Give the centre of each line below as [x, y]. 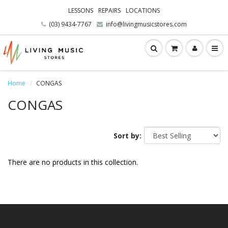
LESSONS [81, 10]
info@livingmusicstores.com [146, 24]
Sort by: [127, 136]
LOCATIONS [143, 10]
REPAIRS [109, 10]
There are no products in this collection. [73, 162]
